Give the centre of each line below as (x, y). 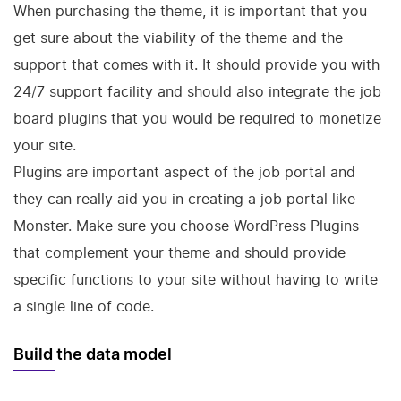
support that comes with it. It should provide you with (196, 64)
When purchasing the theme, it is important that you (190, 11)
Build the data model (94, 355)
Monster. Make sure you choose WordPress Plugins (186, 226)
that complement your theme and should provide (179, 252)
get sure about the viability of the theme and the (178, 38)
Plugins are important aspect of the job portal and (184, 172)
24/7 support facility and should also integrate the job (197, 91)
